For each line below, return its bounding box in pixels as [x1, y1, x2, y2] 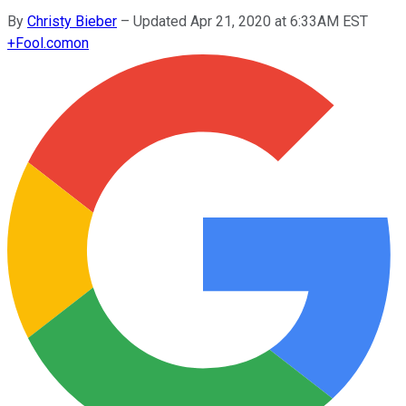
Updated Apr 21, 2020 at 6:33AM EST [133, 12, 368, 30]
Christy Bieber [27, 12, 117, 30]
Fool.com [15, 34, 73, 52]
